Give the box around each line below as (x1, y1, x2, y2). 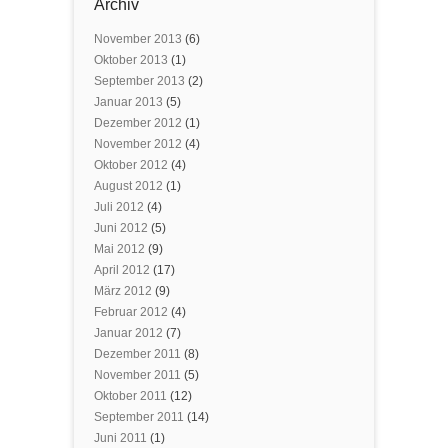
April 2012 (94, 263, 150, 277)
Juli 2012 (94, 200, 144, 214)
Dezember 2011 (94, 347, 181, 361)
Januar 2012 (94, 326, 163, 340)
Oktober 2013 (94, 53, 168, 67)
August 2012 (94, 179, 163, 193)
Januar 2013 (94, 95, 163, 109)
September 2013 (94, 74, 185, 88)
